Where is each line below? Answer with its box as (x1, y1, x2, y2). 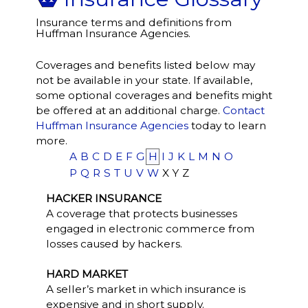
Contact (222, 104, 265, 117)
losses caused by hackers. (45, 237, 182, 250)
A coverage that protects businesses (45, 207, 237, 220)
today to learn (188, 119, 266, 132)
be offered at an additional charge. (35, 104, 223, 117)
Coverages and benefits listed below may (35, 58, 255, 71)
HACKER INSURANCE (45, 192, 162, 205)
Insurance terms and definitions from (35, 16, 232, 29)
